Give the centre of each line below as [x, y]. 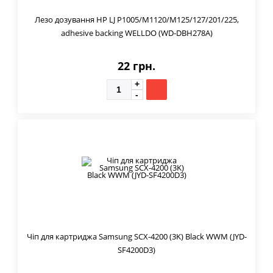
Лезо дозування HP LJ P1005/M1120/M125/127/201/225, [136, 19]
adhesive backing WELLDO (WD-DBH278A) [136, 33]
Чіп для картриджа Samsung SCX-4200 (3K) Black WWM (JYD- [136, 236]
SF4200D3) [136, 250]
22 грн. [136, 66]
